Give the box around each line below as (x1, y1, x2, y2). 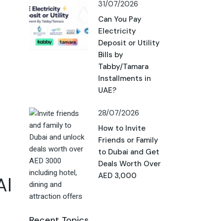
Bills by (98, 50, 123, 60)
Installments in (98, 74, 151, 84)
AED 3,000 (98, 171, 137, 181)
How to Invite (98, 123, 146, 134)
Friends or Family (98, 135, 158, 146)
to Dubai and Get (98, 147, 159, 157)
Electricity (98, 26, 136, 37)
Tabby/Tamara (98, 62, 148, 72)
